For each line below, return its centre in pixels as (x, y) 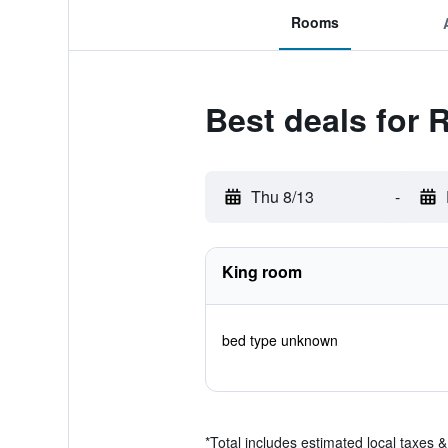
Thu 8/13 (282, 196)
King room (261, 271)
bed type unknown (279, 340)
